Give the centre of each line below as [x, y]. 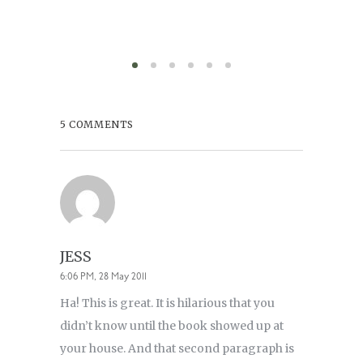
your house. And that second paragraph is [177, 349]
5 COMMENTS [97, 125]
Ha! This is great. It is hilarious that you [167, 303]
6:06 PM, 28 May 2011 [103, 278]
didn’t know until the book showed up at [172, 326]
